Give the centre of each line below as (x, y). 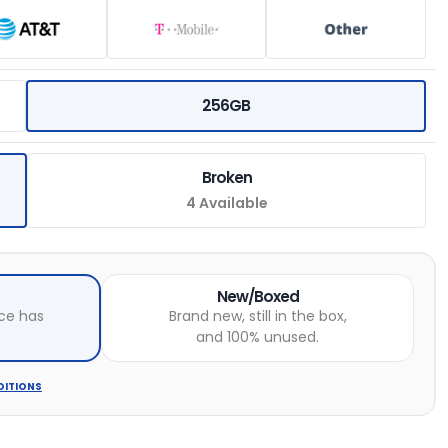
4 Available (226, 202)
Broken (226, 177)
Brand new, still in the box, (257, 315)
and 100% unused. (258, 336)
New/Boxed (257, 296)
